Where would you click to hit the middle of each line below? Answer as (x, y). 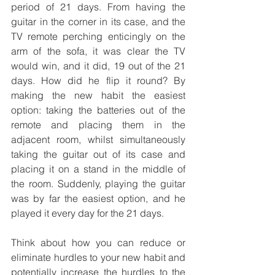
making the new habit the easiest (98, 95)
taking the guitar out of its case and (98, 154)
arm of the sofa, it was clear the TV (98, 51)
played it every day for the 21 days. (87, 213)
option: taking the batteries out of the (98, 110)
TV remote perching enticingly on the (98, 37)
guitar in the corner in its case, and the (98, 22)
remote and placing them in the (98, 125)
